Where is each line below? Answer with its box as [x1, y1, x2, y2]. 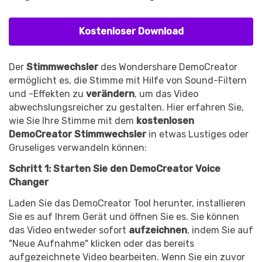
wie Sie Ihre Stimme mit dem [9, 115, 134, 127]
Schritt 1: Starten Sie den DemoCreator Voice [9, 163, 220, 175]
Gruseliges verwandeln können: [9, 142, 147, 154]
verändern [86, 88, 135, 100]
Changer [9, 177, 49, 188]
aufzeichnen [129, 224, 187, 236]
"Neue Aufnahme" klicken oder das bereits [9, 237, 194, 249]
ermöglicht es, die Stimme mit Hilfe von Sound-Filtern [9, 75, 247, 87]
